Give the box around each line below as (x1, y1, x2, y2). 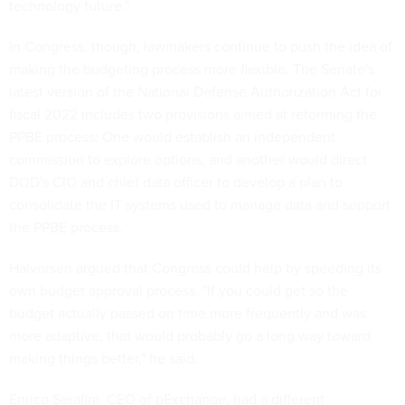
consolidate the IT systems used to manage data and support (9, 194, 391, 215)
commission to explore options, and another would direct (9, 149, 367, 170)
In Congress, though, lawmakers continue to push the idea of (9, 36, 392, 57)
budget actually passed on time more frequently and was (9, 303, 366, 324)
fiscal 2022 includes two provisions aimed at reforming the (9, 104, 377, 125)
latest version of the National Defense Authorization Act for (9, 81, 382, 102)
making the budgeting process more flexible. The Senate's (9, 59, 374, 80)
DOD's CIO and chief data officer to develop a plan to (9, 172, 343, 193)
